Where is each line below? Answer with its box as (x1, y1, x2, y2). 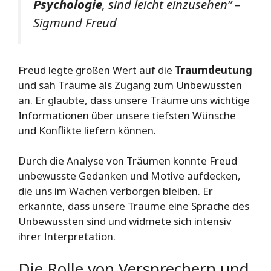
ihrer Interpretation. (18, 229, 116, 244)
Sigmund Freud (33, 14, 117, 31)
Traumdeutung (175, 62, 252, 77)
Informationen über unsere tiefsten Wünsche (18, 108, 236, 122)
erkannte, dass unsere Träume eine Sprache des (18, 199, 249, 214)
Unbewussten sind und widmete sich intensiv (18, 214, 232, 229)
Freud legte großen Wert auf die (18, 62, 175, 77)
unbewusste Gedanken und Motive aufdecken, (18, 169, 241, 183)
